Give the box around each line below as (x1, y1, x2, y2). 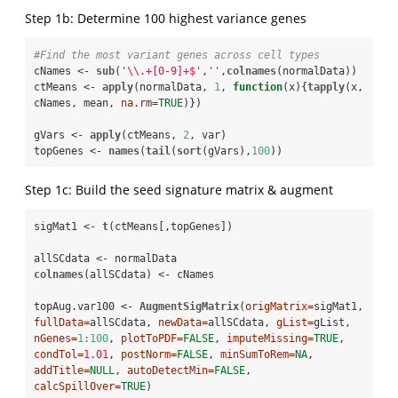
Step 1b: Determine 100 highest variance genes (25, 9, 306, 27)
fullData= (34, 315, 90, 329)
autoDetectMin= (127, 363, 214, 377)
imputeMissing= (227, 331, 314, 345)
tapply (307, 80, 345, 93)
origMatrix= (245, 299, 314, 313)
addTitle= (34, 363, 90, 377)
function (233, 80, 283, 93)
